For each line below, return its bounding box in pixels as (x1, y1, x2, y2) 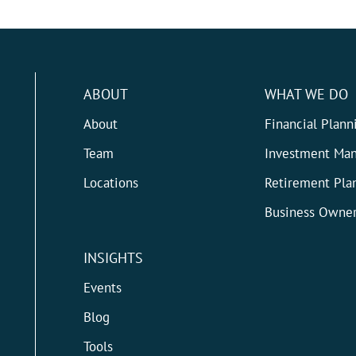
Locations (83, 174, 138, 192)
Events (83, 279, 122, 297)
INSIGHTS (83, 249, 143, 268)
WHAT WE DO (264, 85, 348, 104)
